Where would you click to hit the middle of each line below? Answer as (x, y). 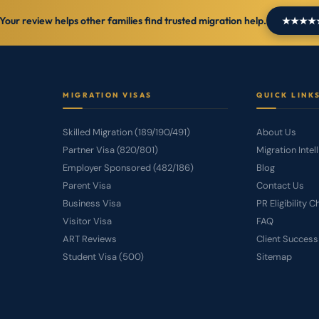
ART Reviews (90, 239)
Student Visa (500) (103, 256)
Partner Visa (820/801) (110, 150)
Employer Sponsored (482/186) (128, 167)
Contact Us (280, 185)
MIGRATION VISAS (108, 95)
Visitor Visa (87, 221)
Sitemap (274, 256)
